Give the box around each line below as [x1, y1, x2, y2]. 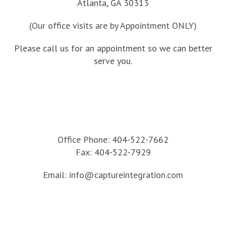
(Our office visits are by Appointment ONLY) [29, 20, 197, 31]
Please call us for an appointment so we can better [14, 42, 212, 54]
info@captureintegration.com [69, 169, 183, 181]
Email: [43, 169, 67, 181]
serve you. [94, 55, 132, 67]
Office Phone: [58, 134, 109, 145]
